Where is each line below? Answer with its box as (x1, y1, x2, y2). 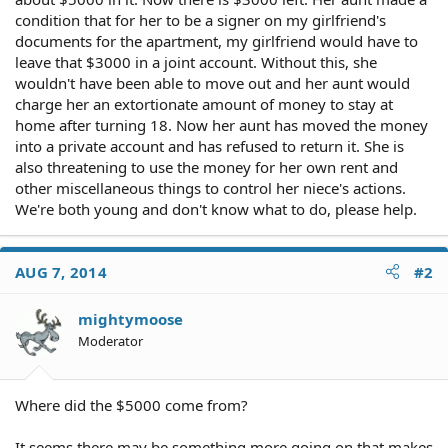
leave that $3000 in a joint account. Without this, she (15, 51, 377, 72)
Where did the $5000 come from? (15, 395, 248, 415)
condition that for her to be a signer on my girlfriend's (15, 9, 386, 30)
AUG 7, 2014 (15, 261, 107, 282)
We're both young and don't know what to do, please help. (15, 198, 417, 219)
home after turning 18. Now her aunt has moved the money (15, 114, 428, 135)
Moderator (78, 331, 143, 350)
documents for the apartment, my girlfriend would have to (15, 30, 418, 51)
